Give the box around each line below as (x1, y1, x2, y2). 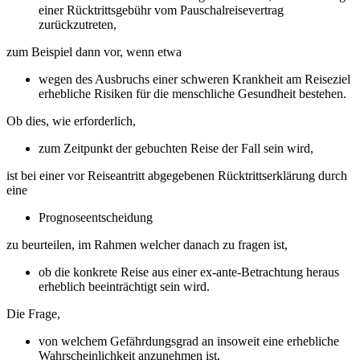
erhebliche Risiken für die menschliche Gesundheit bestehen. (39, 86, 346, 100)
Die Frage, (6, 306, 60, 321)
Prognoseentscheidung (39, 210, 153, 224)
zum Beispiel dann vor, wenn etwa (6, 44, 185, 59)
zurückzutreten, (39, 17, 120, 31)
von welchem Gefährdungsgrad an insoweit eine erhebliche (39, 333, 339, 348)
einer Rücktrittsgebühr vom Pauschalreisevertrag (39, 2, 284, 17)
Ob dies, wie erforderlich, (6, 113, 139, 128)
